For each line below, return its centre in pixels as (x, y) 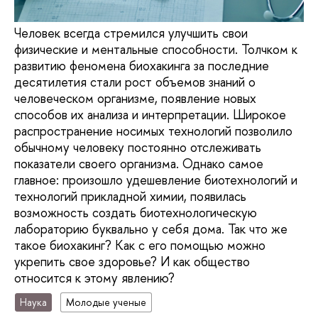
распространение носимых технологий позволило (153, 131)
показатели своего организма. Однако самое (139, 164)
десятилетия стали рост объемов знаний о (135, 82)
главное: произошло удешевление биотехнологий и (156, 180)
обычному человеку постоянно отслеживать (138, 148)
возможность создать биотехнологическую (136, 213)
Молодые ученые (106, 302)
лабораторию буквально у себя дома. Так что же (151, 229)
